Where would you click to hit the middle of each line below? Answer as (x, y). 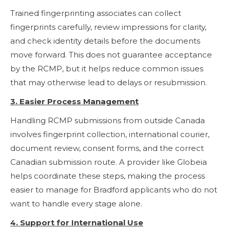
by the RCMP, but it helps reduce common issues (107, 68)
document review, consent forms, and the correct (107, 148)
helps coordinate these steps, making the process (108, 176)
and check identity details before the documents (105, 41)
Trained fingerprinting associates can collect (96, 13)
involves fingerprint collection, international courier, (110, 134)
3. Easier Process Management (74, 101)
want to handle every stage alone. (76, 203)
